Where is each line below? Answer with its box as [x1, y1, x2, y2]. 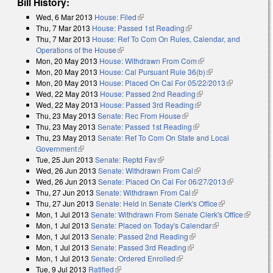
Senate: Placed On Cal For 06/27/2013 [98, 176, 226, 187]
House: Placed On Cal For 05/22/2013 [99, 77, 225, 88]
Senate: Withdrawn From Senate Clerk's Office [91, 209, 243, 220]
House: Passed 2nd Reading [100, 88, 196, 99]
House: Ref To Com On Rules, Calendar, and [92, 34, 240, 44]
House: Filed [94, 12, 136, 23]
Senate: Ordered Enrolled [91, 253, 175, 264]
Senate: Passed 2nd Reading [91, 231, 188, 242]
